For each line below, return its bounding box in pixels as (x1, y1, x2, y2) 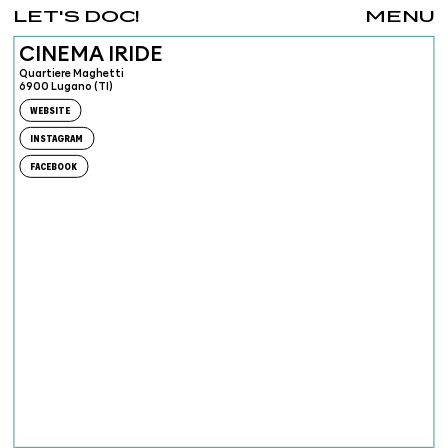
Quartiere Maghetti (19, 68, 125, 79)
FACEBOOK (30, 161, 78, 172)
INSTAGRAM (30, 133, 84, 144)
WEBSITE (30, 105, 71, 116)
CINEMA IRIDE (19, 43, 164, 65)
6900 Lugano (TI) (19, 81, 114, 92)
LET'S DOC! (13, 9, 141, 25)
